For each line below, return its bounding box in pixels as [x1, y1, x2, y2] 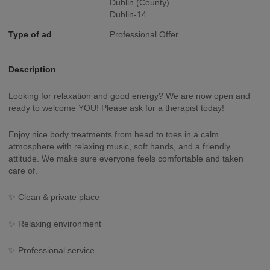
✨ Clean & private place [8, 192, 99, 202]
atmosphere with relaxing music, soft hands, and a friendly [8, 142, 230, 151]
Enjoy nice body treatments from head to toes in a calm [8, 130, 219, 139]
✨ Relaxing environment [8, 219, 101, 228]
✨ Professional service [8, 245, 95, 255]
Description [8, 64, 56, 74]
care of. [8, 166, 37, 175]
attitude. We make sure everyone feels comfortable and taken [8, 154, 243, 163]
